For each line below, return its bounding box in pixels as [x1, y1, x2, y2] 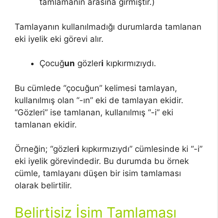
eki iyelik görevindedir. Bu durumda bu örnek [15, 156, 189, 166]
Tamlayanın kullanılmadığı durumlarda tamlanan [15, 21, 201, 32]
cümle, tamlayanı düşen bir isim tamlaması [15, 168, 181, 179]
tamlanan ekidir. [15, 119, 77, 129]
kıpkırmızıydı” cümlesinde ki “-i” [79, 144, 202, 154]
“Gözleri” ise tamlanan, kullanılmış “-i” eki [15, 107, 173, 117]
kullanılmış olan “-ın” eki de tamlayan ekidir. [15, 95, 183, 105]
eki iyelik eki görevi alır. [15, 34, 104, 44]
